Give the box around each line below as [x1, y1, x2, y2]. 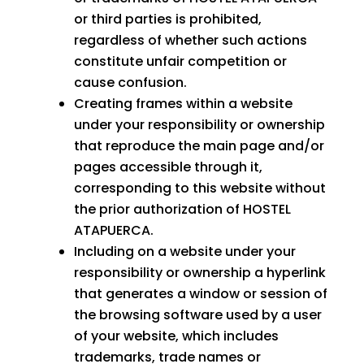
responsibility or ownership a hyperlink [73, 263, 326, 283]
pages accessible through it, [73, 158, 262, 177]
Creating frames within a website [73, 94, 292, 114]
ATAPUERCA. [73, 221, 154, 240]
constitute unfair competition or [73, 52, 287, 71]
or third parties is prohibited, [73, 10, 262, 29]
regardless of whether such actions [73, 31, 307, 50]
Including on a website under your [73, 242, 296, 262]
